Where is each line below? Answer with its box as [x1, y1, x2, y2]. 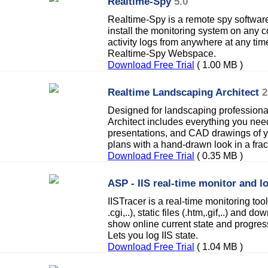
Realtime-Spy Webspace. [108, 48, 216, 59]
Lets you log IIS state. [108, 230, 198, 240]
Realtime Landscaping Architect [108, 86, 259, 98]
